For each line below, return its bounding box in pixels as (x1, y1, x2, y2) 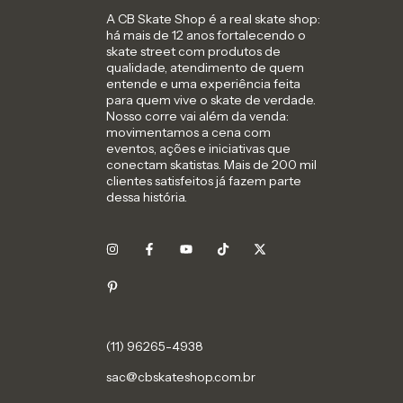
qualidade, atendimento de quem (106, 59, 304, 76)
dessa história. (106, 189, 187, 206)
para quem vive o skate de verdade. (106, 92, 316, 109)
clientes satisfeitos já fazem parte (106, 173, 301, 190)
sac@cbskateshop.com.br (106, 369, 255, 386)
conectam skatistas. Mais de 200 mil (106, 157, 317, 174)
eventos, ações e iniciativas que (106, 140, 291, 157)
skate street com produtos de (106, 43, 281, 60)
